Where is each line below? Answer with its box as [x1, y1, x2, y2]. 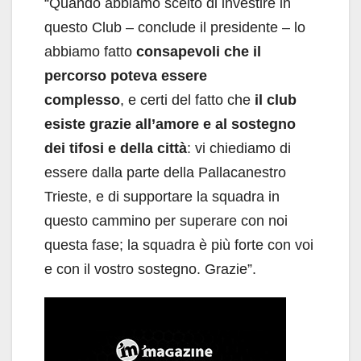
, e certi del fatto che [120, 92, 255, 109]
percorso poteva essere [44, 68, 207, 85]
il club [255, 92, 297, 109]
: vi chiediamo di [187, 140, 291, 157]
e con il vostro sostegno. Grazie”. [44, 261, 256, 278]
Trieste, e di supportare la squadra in [44, 189, 280, 205]
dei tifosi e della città [44, 140, 187, 157]
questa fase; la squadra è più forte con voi [44, 237, 313, 254]
